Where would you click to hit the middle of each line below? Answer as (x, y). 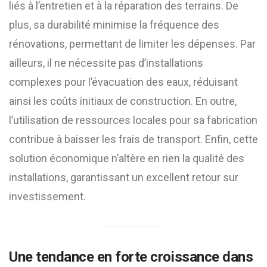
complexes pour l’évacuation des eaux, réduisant (123, 82)
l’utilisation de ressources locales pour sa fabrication (133, 120)
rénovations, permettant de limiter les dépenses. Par (132, 44)
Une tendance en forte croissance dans (131, 257)
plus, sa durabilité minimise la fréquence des (114, 25)
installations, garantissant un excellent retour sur (124, 177)
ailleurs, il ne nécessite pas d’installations (106, 63)
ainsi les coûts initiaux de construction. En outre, (123, 101)
